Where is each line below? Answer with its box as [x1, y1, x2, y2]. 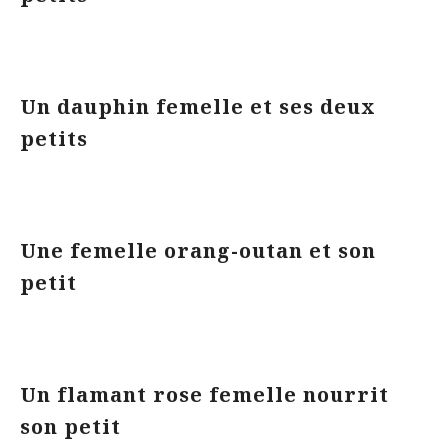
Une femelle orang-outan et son [20, 237, 376, 264]
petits [20, 125, 88, 152]
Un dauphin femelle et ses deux [20, 93, 376, 120]
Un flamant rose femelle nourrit [20, 381, 389, 408]
